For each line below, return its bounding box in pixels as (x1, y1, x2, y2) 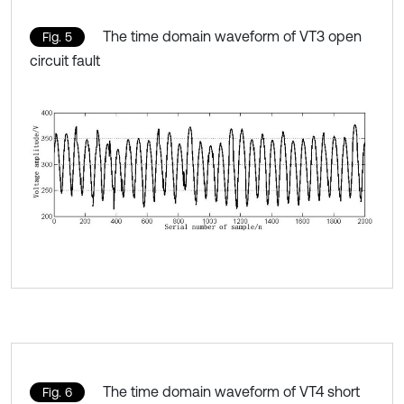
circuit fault (30, 52, 100, 69)
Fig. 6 (42, 384, 72, 399)
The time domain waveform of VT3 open (103, 28, 362, 45)
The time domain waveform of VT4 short (103, 382, 360, 399)
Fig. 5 (42, 30, 72, 45)
